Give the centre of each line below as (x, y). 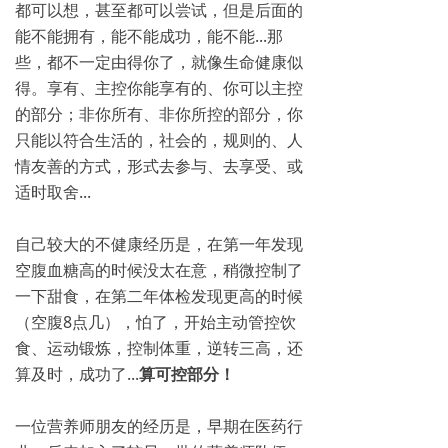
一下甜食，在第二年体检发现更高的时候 (159, 296)
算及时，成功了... (77, 374)
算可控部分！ (187, 374)
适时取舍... (53, 192)
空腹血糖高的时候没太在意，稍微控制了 (159, 270)
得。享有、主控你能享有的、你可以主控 (159, 88)
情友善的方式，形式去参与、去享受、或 (159, 166)
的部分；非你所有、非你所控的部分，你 (159, 114)
